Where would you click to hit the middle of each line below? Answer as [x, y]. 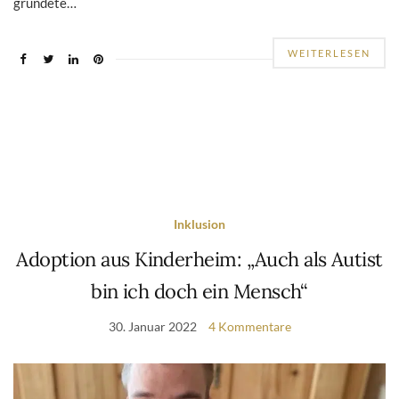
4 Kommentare [249, 326]
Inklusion [199, 224]
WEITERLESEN [329, 53]
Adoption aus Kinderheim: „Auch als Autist [199, 259]
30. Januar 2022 [152, 326]
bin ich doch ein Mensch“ [199, 291]
